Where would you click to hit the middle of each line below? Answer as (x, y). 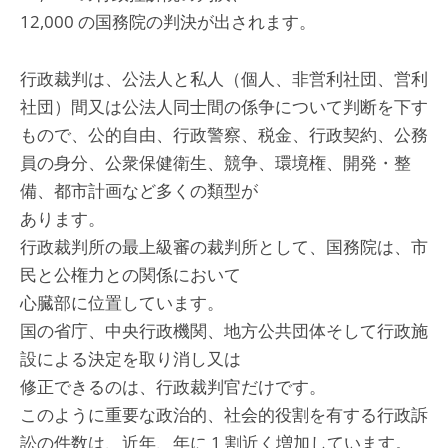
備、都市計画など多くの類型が (139, 190)
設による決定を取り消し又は (130, 358)
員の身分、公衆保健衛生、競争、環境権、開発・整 (215, 162)
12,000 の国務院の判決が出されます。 (168, 21)
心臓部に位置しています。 (122, 302)
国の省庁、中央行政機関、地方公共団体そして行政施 (224, 330)
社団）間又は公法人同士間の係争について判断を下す (224, 106)
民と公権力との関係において (130, 274)
